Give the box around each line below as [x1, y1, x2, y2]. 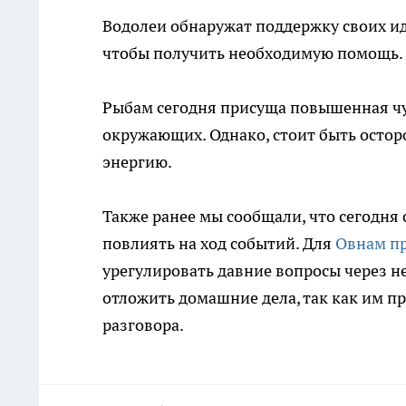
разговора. [102, 314, 184, 335]
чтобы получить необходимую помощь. [102, 43, 403, 63]
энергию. [102, 151, 172, 172]
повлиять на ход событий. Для [102, 233, 335, 254]
